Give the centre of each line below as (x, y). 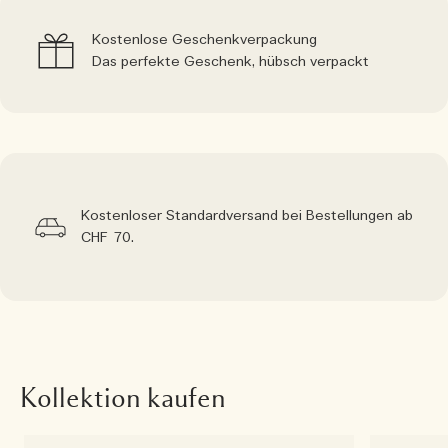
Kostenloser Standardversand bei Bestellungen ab (247, 216)
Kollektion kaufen (123, 398)
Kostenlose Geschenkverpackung (204, 40)
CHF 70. (107, 238)
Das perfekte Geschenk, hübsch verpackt (230, 62)
